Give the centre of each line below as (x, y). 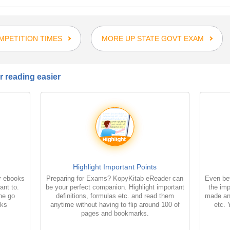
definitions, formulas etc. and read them (115, 196)
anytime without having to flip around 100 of (115, 204)
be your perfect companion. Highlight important (115, 187)
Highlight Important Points (115, 167)
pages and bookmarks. (115, 213)
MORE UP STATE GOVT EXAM (152, 38)
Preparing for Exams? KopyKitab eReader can (115, 178)
